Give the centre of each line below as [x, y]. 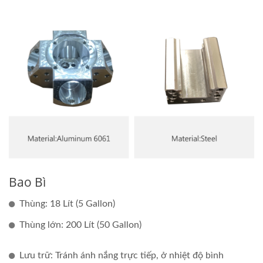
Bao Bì [27, 182]
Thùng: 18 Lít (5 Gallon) [67, 203]
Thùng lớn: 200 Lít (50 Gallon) [80, 225]
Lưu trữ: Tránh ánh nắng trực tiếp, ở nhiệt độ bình [122, 255]
